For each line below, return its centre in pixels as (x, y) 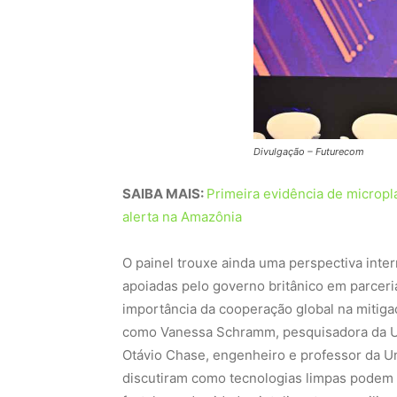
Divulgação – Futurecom (309, 151)
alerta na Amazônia (182, 216)
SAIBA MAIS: (164, 193)
